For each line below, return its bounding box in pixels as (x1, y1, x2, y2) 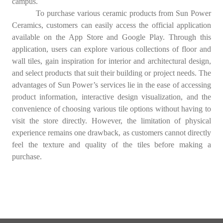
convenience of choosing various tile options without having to (12, 105, 211, 113)
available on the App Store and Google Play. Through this (12, 33, 211, 41)
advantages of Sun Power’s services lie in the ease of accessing (12, 81, 211, 89)
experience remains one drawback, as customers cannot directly (12, 128, 211, 137)
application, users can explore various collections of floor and (12, 45, 211, 53)
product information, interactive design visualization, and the (12, 93, 211, 101)
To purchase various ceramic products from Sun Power (12, 9, 211, 17)
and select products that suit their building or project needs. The (12, 69, 211, 77)
